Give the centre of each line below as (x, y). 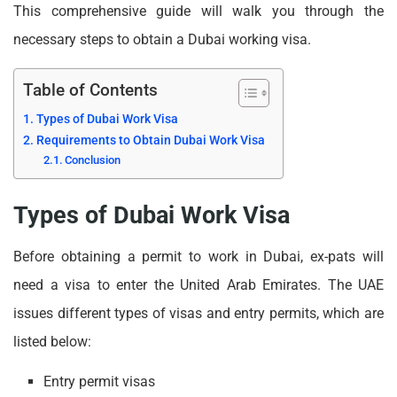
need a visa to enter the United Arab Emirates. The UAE (198, 285)
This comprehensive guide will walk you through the (198, 11)
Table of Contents (90, 90)
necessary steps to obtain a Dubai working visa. (162, 39)
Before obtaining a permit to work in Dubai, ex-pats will (198, 257)
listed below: (52, 342)
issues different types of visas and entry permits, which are (198, 314)
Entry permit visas (101, 382)
